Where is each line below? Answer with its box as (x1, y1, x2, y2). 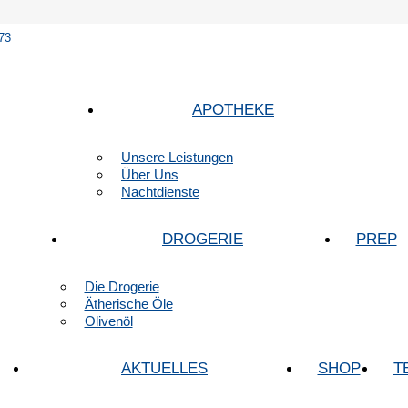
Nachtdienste (121, 184, 199, 199)
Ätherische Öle (84, 296, 173, 311)
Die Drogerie (84, 279, 159, 294)
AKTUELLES (121, 360, 208, 377)
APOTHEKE (192, 101, 274, 118)
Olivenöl (84, 313, 133, 329)
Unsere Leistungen (121, 149, 233, 165)
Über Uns (121, 167, 178, 182)
